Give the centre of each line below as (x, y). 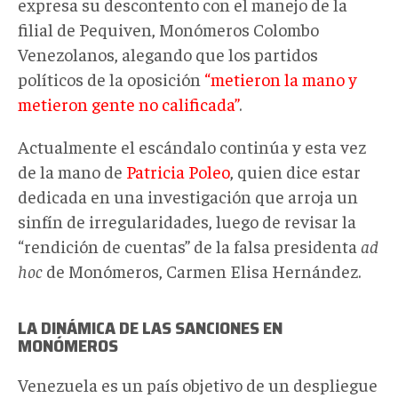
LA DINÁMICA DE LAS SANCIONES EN (150, 327)
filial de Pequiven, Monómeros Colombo (168, 28)
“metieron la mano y (281, 78)
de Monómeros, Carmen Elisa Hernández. (202, 270)
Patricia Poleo (178, 171)
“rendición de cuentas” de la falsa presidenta (187, 245)
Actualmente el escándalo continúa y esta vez (192, 146)
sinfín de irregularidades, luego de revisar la (187, 220)
